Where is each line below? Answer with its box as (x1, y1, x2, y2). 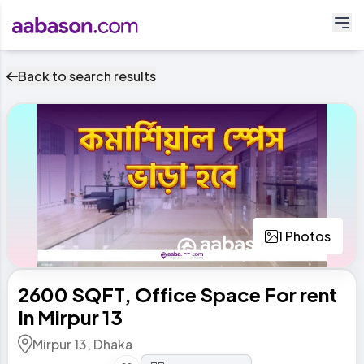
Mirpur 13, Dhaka (32, 336, 132, 353)
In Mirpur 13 (18, 305, 123, 329)
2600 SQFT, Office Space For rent (18, 282, 337, 306)
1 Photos (278, 227, 331, 245)
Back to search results (18, 67, 156, 84)
